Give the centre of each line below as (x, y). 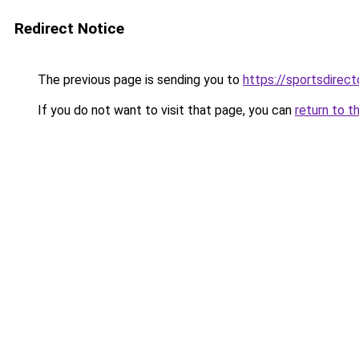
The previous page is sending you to (139, 80)
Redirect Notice (69, 28)
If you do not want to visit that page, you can (165, 110)
